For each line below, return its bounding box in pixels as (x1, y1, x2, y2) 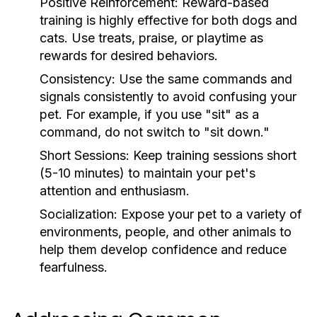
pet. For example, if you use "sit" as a (40, 107, 259, 122)
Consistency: (40, 71, 115, 86)
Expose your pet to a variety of (117, 207, 302, 221)
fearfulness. (40, 260, 108, 275)
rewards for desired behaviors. (40, 48, 218, 63)
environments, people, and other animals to (40, 224, 292, 239)
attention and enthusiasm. (40, 183, 190, 198)
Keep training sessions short (129, 148, 296, 163)
